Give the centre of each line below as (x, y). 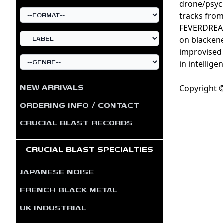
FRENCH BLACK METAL (69, 189)
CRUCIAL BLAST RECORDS (76, 122)
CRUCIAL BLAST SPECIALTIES (90, 149)
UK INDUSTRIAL (53, 207)
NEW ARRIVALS (52, 86)
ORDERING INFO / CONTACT (80, 104)
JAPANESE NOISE (57, 171)
